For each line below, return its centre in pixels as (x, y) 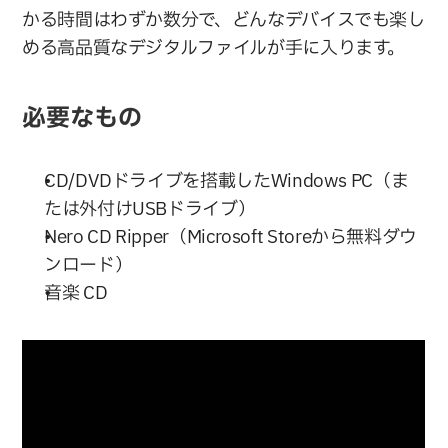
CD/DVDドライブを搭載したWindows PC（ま (226, 182)
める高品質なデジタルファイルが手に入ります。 (214, 49)
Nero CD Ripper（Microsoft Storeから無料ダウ (231, 238)
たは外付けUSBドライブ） (150, 210)
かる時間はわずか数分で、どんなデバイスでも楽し (224, 21)
